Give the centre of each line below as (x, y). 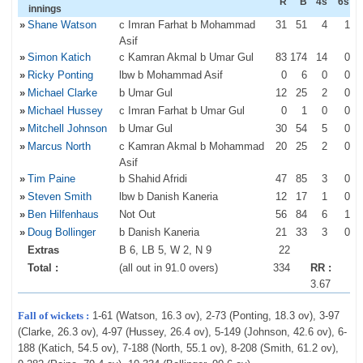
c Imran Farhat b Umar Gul (181, 111)
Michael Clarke (62, 93)
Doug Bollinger (61, 232)
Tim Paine (51, 179)
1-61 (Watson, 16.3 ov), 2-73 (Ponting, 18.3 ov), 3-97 (214, 316)
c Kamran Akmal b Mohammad (191, 146)
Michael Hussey (65, 111)
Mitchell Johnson (67, 128)
